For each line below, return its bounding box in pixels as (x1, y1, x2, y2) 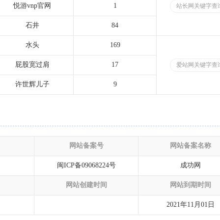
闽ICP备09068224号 (56, 162, 116, 169)
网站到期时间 (170, 181, 211, 189)
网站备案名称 (170, 142, 211, 150)
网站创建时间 (65, 181, 107, 189)
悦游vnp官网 (13, 2, 51, 10)
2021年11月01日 (166, 201, 215, 209)
